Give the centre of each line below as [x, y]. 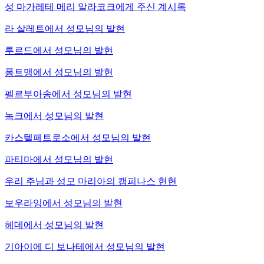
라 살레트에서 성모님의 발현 [65, 29]
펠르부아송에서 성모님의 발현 [68, 94]
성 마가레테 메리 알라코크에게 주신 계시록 [95, 7]
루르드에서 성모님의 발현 [59, 51]
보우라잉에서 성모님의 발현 [64, 203]
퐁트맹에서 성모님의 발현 [59, 72]
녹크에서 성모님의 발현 [54, 116]
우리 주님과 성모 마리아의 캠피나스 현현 [91, 181]
